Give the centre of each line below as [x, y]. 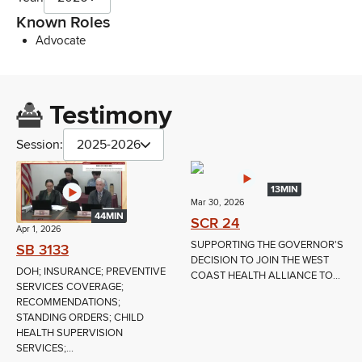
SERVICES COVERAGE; [70, 287]
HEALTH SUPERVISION [69, 333]
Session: [40, 145]
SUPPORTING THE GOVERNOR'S [267, 245]
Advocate [61, 41]
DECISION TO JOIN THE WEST [260, 261]
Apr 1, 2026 [39, 229]
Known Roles [63, 23]
